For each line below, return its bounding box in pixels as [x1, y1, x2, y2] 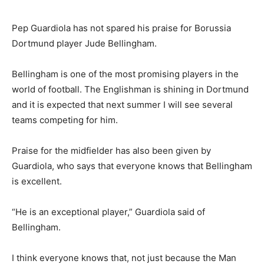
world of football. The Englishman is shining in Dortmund [12, 84, 249, 95]
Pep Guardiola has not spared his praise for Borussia [12, 22, 231, 34]
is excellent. [12, 176, 62, 187]
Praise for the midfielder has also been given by [12, 145, 211, 157]
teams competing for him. [12, 114, 118, 126]
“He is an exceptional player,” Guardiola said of [12, 206, 205, 218]
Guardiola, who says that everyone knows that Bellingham [12, 160, 252, 172]
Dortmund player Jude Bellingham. [12, 38, 157, 49]
